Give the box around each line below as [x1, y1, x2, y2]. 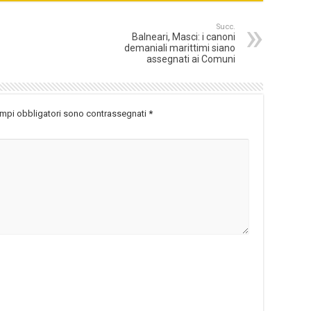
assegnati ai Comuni [146, 53, 235, 65]
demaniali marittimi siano [124, 42, 235, 54]
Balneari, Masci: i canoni [132, 31, 235, 43]
